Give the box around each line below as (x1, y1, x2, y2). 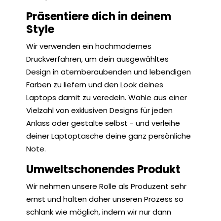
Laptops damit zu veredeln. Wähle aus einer (26, 92, 187, 103)
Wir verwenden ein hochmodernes (26, 41, 151, 51)
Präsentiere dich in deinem (26, 9, 171, 24)
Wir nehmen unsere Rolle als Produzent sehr (26, 181, 186, 191)
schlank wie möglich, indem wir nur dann (26, 207, 171, 217)
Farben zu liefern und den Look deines (26, 79, 163, 90)
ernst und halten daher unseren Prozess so (26, 194, 184, 204)
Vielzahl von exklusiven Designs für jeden (26, 105, 173, 115)
